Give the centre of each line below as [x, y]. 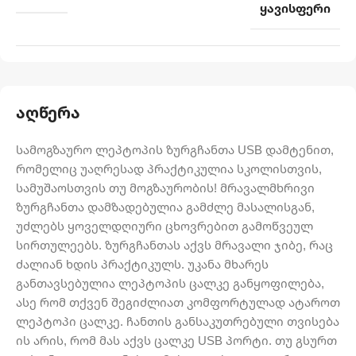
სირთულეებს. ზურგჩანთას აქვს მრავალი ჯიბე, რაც [174, 245]
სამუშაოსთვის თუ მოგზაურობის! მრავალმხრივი [165, 188]
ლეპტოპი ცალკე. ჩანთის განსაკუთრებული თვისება [178, 321]
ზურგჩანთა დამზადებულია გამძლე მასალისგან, [165, 207]
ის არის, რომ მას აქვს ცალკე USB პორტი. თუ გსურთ [176, 341]
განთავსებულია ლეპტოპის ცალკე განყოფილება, [170, 283]
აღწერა [48, 113]
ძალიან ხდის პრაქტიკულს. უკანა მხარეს [142, 264]
